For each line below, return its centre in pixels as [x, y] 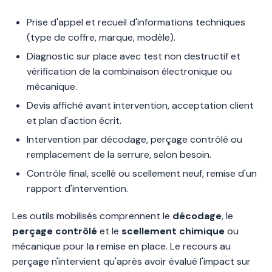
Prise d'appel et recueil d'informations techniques [136, 22]
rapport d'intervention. [77, 189]
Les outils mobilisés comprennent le [92, 216]
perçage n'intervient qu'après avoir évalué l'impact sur [131, 261]
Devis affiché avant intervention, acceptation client [140, 105]
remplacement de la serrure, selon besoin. [119, 155]
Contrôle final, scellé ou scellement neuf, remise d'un [142, 173]
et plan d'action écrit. [74, 121]
